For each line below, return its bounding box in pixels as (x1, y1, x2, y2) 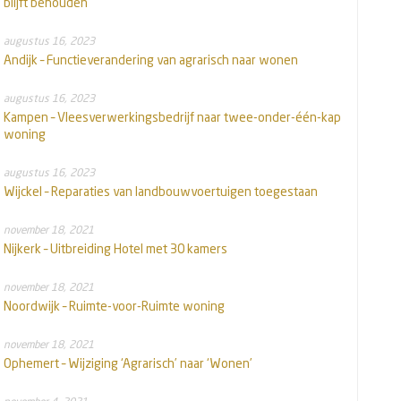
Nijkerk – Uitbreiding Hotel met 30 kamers (4, 241, 227, 257)
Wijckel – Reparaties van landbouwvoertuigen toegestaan (4, 183, 318, 200)
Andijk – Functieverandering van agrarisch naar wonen (4, 52, 298, 68)
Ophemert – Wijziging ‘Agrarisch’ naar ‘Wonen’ (4, 355, 252, 371)
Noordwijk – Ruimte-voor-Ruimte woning (4, 298, 225, 314)
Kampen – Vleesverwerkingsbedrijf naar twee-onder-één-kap (4, 109, 341, 125)
